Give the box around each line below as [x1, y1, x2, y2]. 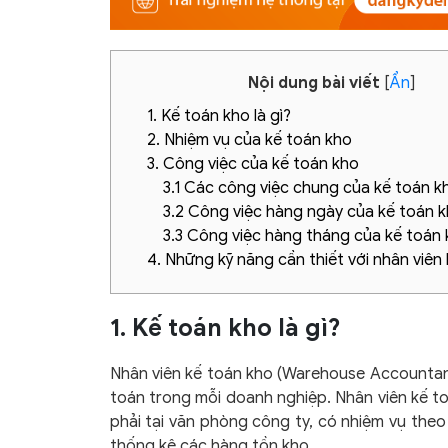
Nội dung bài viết [248, 72, 380, 93]
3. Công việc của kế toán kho [146, 154, 359, 175]
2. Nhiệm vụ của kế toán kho [146, 130, 352, 151]
